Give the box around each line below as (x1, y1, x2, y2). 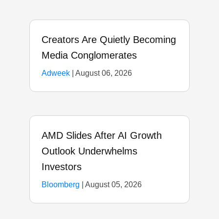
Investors (42, 161, 82, 172)
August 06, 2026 (75, 68, 132, 77)
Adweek (42, 68, 70, 77)
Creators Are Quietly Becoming (42, 34, 176, 45)
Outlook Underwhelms (42, 145, 137, 156)
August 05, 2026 (85, 180, 142, 189)
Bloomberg (42, 180, 80, 189)
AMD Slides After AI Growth (42, 130, 162, 141)
